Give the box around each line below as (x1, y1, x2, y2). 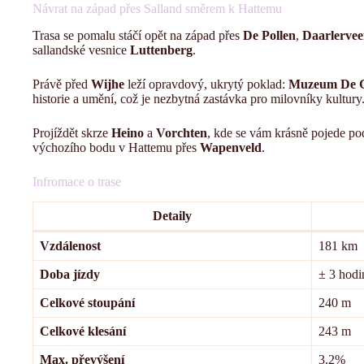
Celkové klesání (40, 323, 126, 338)
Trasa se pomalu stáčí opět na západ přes (32, 28, 243, 42)
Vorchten (156, 125, 207, 140)
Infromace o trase (32, 174, 121, 188)
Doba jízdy (40, 266, 100, 281)
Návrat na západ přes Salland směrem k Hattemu (32, 2, 282, 16)
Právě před (32, 76, 91, 91)
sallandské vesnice (32, 42, 130, 57)
